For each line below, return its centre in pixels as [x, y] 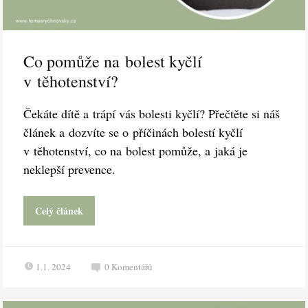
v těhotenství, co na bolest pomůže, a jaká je [136, 151]
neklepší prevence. [70, 169]
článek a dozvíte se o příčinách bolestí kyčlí [133, 132]
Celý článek [59, 211]
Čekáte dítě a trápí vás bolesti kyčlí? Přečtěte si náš [152, 114]
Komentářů [132, 267]
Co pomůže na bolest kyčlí [113, 62]
